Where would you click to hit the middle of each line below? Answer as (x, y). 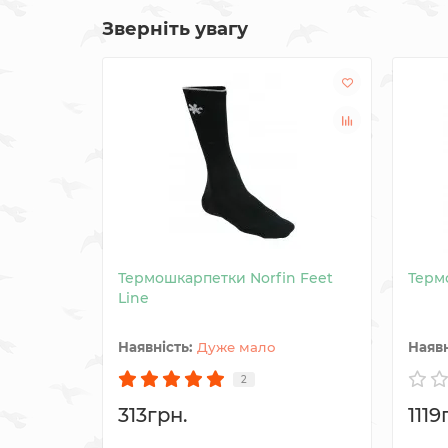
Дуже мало (236, 347)
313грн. (152, 415)
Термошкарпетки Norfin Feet (225, 278)
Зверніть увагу (175, 28)
